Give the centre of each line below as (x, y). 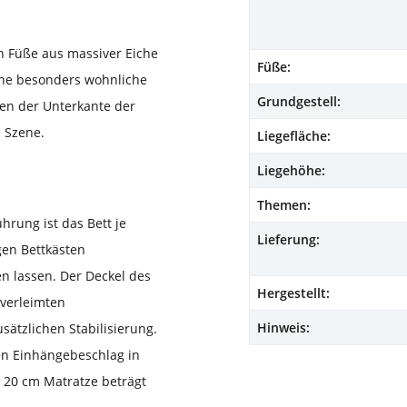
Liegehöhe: (291, 171)
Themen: (284, 205)
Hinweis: (283, 328)
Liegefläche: (294, 136)
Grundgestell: (299, 102)
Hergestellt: (293, 293)
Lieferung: (288, 240)
